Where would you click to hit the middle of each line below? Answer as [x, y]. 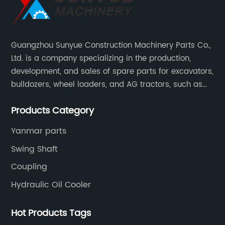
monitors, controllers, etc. [58, 98]
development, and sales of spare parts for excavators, [113, 72]
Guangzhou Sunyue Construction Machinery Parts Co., [111, 46]
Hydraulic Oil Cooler [51, 185]
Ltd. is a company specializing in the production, [101, 59]
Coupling [29, 167]
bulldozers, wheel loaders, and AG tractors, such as [107, 85]
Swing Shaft [35, 149]
